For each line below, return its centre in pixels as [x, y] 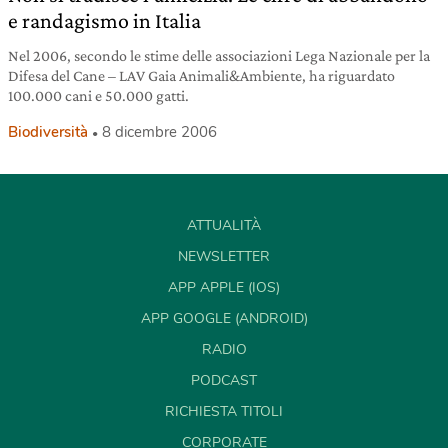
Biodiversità [48, 131]
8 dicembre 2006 [159, 131]
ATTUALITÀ [224, 225]
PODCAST [224, 380]
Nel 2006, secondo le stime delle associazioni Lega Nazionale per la [219, 55]
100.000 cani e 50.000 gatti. [98, 95]
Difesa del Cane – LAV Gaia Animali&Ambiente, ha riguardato [201, 75]
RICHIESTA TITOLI [224, 411]
